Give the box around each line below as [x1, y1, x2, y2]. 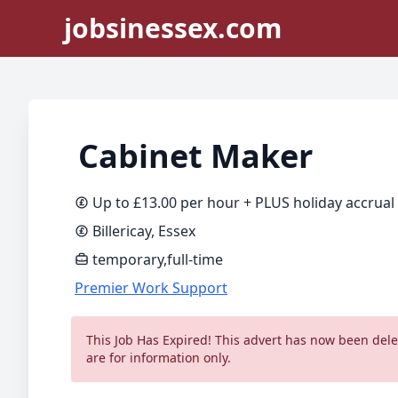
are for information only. [86, 349, 231, 366]
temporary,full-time [92, 250, 223, 269]
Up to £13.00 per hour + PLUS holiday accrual [92, 193, 394, 212]
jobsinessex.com [64, 10, 282, 46]
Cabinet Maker [78, 134, 313, 178]
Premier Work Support [75, 278, 227, 298]
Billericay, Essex [92, 221, 195, 241]
